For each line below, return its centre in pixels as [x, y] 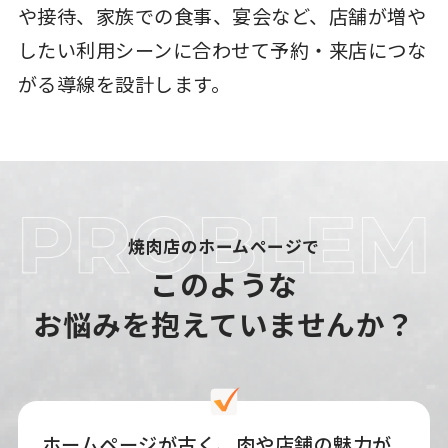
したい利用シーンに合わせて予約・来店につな [222, 50]
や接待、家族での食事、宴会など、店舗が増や [222, 16]
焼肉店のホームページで [224, 245]
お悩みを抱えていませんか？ [224, 323]
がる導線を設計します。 [124, 84]
